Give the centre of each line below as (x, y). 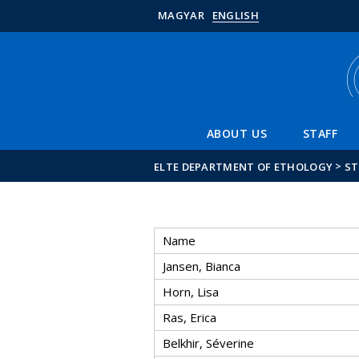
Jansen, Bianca (202, 266)
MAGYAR (181, 15)
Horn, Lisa (191, 292)
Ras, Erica (190, 317)
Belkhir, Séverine (208, 343)
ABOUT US (237, 133)
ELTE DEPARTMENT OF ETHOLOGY (244, 166)
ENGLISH (235, 15)
